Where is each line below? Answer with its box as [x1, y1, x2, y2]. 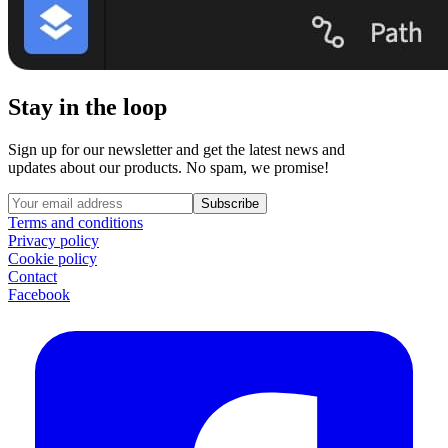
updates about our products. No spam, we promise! [8, 158, 329, 176]
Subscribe [201, 195, 259, 211]
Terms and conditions [8, 213, 143, 231]
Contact [8, 267, 57, 285]
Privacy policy [8, 231, 99, 249]
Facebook [8, 285, 70, 303]
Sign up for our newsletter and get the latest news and [8, 140, 345, 158]
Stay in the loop [8, 93, 167, 120]
